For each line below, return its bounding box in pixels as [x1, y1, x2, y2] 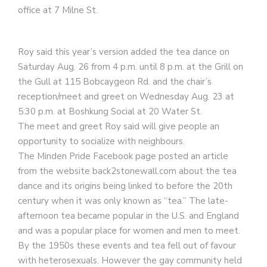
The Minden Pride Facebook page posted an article [18, 150, 228, 162]
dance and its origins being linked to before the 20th [18, 179, 232, 192]
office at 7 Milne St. [18, 4, 98, 16]
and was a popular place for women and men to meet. [18, 224, 240, 237]
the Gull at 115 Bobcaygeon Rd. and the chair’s [18, 75, 212, 88]
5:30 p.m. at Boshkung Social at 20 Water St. [18, 105, 202, 117]
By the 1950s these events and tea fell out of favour [18, 239, 236, 252]
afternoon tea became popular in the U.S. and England [18, 209, 239, 222]
